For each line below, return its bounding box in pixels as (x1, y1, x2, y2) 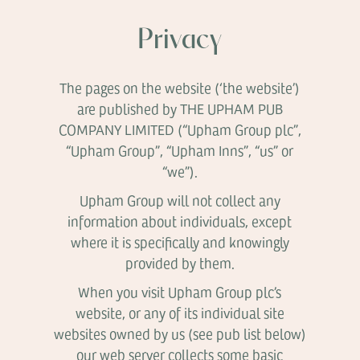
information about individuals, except (67, 211, 292, 231)
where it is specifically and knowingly (70, 232, 289, 252)
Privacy (137, 27, 223, 55)
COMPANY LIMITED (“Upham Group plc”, (58, 120, 301, 139)
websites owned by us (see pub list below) (53, 324, 306, 343)
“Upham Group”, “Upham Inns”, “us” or (66, 141, 294, 160)
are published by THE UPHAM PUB (76, 99, 283, 118)
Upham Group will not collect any (79, 190, 280, 210)
